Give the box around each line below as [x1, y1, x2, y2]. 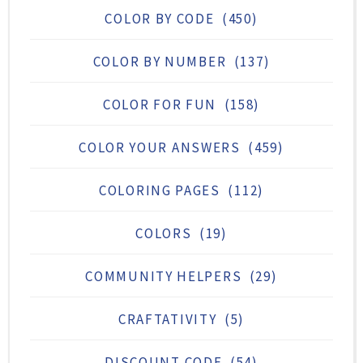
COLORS [135, 224, 192, 242]
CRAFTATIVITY [117, 310, 217, 328]
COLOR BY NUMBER [92, 52, 227, 70]
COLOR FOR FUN [102, 95, 217, 113]
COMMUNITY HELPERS [85, 267, 242, 285]
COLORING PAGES [99, 181, 220, 199]
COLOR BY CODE [105, 9, 215, 28]
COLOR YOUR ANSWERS [79, 138, 241, 156]
